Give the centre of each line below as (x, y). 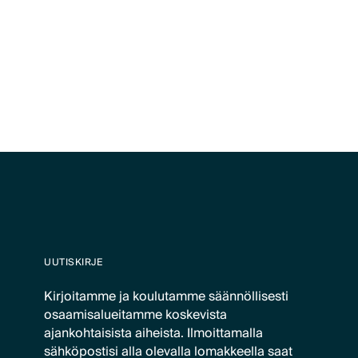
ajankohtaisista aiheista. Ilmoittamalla (154, 334)
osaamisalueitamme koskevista (136, 315)
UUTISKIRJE (74, 262)
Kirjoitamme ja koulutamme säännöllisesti (167, 297)
